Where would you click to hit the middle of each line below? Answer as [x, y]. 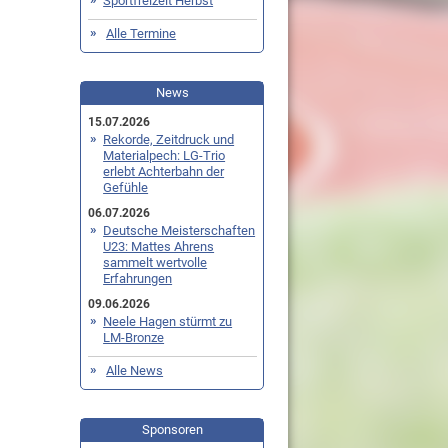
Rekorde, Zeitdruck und [169, 140]
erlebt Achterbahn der [164, 172]
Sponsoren [172, 430]
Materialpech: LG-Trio [164, 156]
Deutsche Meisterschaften [179, 231]
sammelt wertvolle [155, 263]
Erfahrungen [138, 279]
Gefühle [126, 188]
